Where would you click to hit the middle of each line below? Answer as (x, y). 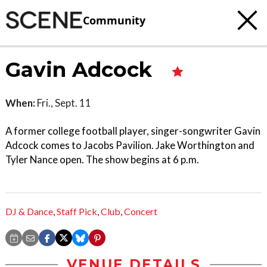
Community (114, 20)
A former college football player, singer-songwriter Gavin (133, 131)
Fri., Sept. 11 (63, 103)
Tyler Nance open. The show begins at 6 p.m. (102, 159)
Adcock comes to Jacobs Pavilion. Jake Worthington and (130, 145)
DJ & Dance (29, 212)
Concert (141, 212)
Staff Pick (77, 212)
